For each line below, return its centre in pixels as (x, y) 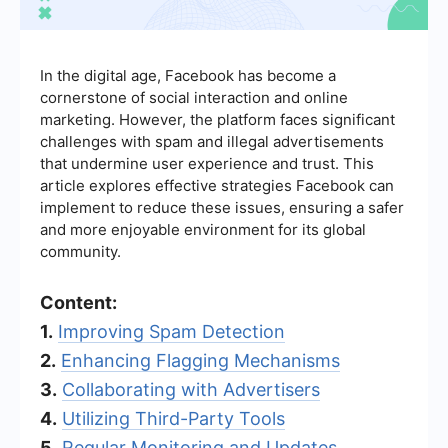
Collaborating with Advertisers (191, 389)
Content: (78, 302)
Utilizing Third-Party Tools (173, 418)
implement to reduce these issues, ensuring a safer (222, 207)
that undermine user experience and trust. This (207, 163)
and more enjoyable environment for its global (203, 229)
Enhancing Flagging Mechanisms (200, 360)
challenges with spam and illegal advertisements (212, 141)
